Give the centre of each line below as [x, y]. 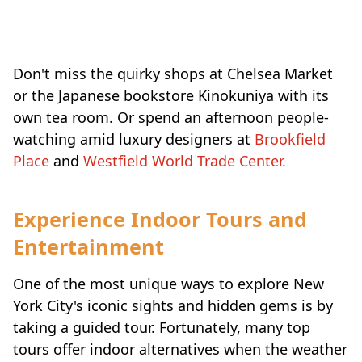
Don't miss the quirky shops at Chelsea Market [173, 73]
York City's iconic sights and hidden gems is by [173, 306]
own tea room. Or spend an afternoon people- [171, 117]
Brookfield [290, 139]
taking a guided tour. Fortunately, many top [162, 328]
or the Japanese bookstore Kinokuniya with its [171, 95]
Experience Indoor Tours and [160, 219]
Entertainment [88, 247]
